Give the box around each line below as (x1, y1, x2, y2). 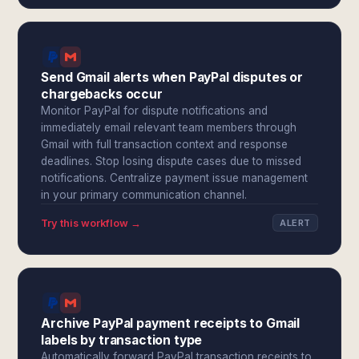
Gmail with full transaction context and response (41, 138, 288, 151)
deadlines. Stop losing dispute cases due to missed (41, 155, 302, 167)
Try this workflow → (41, 216, 142, 229)
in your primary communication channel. (41, 188, 248, 201)
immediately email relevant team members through (41, 121, 297, 134)
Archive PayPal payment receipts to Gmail (41, 316, 301, 331)
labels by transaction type (41, 333, 203, 348)
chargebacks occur (41, 87, 163, 102)
